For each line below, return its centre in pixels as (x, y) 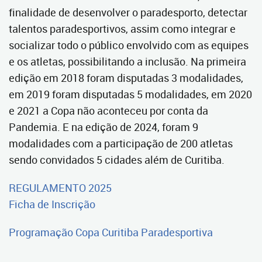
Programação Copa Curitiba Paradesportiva (111, 232)
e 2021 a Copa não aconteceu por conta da (108, 111)
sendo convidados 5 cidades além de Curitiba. (118, 160)
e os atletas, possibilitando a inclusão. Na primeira (127, 61)
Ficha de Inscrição (52, 204)
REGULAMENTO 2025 (60, 188)
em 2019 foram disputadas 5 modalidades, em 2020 (130, 94)
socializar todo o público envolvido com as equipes (129, 45)
